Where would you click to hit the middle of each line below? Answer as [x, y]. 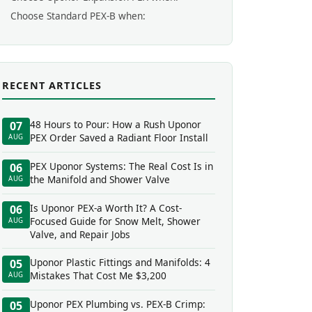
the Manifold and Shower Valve [100, 179]
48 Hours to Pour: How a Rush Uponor [116, 124]
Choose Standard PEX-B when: [78, 16]
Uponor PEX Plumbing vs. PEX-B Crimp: [118, 304]
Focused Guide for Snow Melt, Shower [115, 221]
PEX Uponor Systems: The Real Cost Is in [122, 166]
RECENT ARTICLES [52, 85]
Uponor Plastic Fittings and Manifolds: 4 [120, 262]
